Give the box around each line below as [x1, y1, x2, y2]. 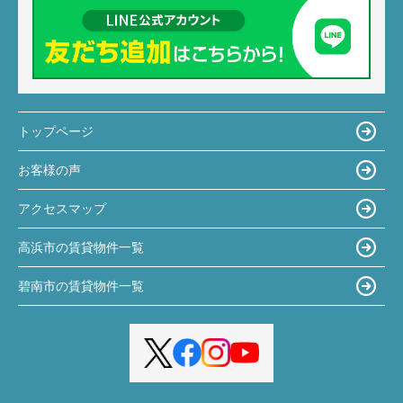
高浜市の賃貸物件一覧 [18, 239, 144, 255]
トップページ [18, 123, 94, 139]
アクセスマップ [18, 201, 106, 216]
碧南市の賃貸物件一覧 [18, 278, 144, 293]
